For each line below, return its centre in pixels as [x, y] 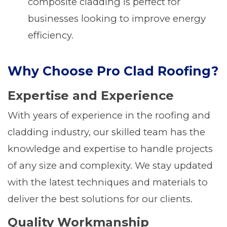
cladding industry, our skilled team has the [106, 132]
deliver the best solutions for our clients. [100, 199]
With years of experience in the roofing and [109, 115]
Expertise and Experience [91, 96]
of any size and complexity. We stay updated [110, 165]
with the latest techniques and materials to [108, 182]
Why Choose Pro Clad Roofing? [113, 71]
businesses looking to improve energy [117, 18]
